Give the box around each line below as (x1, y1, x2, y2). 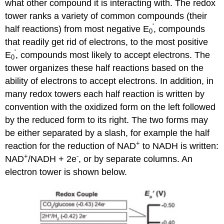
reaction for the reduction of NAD (5, 140, 136, 151)
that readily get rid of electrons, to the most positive (5, 36, 208, 47)
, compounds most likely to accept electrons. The (15, 49, 210, 60)
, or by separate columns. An (78, 153, 193, 164)
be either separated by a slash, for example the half (5, 127, 210, 138)
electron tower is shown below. (5, 166, 127, 177)
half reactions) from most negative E (5, 23, 149, 34)
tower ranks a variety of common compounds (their (5, 10, 207, 21)
